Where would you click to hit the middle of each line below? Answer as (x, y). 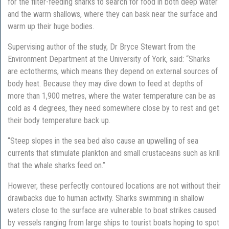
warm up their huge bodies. (51, 26)
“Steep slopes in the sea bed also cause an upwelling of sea (103, 141)
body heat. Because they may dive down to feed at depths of (105, 83)
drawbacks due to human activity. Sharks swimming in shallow (106, 198)
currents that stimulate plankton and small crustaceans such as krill (114, 153)
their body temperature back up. (59, 120)
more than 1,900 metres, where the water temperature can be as (112, 96)
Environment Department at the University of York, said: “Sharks (109, 59)
